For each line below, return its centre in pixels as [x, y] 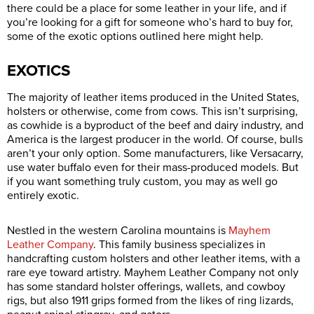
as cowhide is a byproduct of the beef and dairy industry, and [155, 125]
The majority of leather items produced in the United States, [153, 97]
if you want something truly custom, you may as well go [142, 181]
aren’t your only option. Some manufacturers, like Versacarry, [155, 153]
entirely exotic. [43, 195]
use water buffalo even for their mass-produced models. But [153, 167]
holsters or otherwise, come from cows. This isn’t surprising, [152, 111]
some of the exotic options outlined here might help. [135, 36]
